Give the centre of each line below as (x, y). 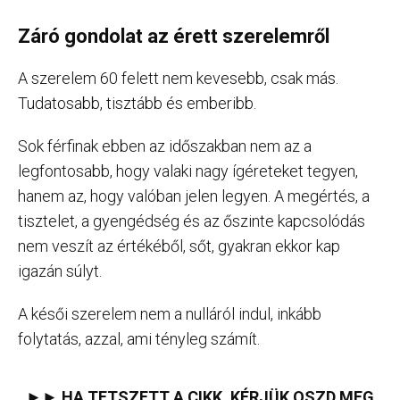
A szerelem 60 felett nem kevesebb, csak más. (178, 78)
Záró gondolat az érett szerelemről (174, 36)
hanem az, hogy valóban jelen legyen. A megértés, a (194, 196)
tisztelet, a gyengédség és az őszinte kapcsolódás (192, 221)
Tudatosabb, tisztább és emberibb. (137, 103)
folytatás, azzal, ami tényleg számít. (139, 338)
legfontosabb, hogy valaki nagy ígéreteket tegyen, (188, 171)
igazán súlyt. (60, 271)
